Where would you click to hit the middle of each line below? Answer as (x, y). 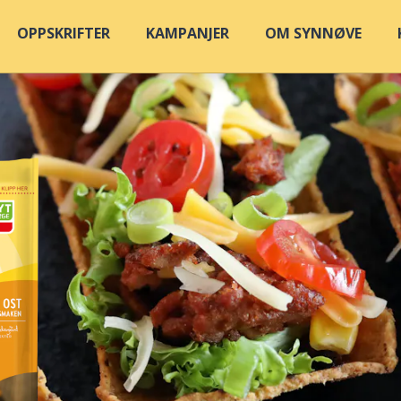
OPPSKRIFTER (64, 33)
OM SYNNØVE (313, 33)
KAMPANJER (188, 33)
